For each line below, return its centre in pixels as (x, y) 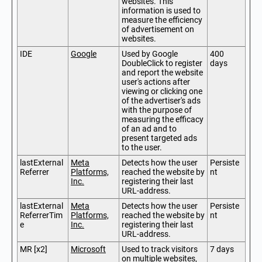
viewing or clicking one (162, 91)
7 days (222, 249)
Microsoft (88, 249)
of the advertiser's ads (161, 101)
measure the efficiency (162, 20)
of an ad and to (149, 129)
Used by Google (150, 54)
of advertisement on (158, 29)
